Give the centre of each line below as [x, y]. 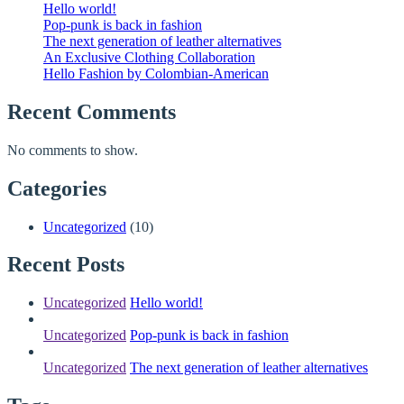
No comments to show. [73, 150]
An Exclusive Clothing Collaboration [149, 57]
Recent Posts [66, 265]
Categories [57, 188]
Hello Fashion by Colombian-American [156, 73]
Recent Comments [92, 111]
